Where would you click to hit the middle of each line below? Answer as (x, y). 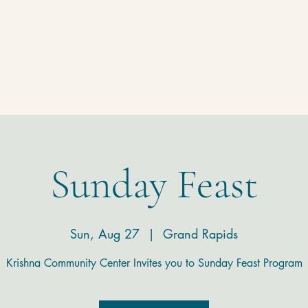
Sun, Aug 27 (105, 234)
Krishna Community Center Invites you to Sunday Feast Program (154, 263)
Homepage (49, 89)
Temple (128, 89)
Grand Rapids (200, 234)
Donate (194, 89)
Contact (262, 89)
